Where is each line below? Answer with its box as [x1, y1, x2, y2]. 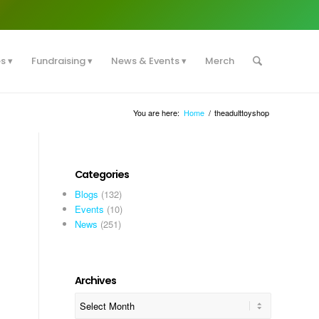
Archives [75, 273, 117, 288]
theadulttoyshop [214, 107, 269, 118]
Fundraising [31, 54, 85, 68]
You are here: [133, 107, 179, 118]
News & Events [110, 54, 179, 68]
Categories [75, 167, 130, 182]
